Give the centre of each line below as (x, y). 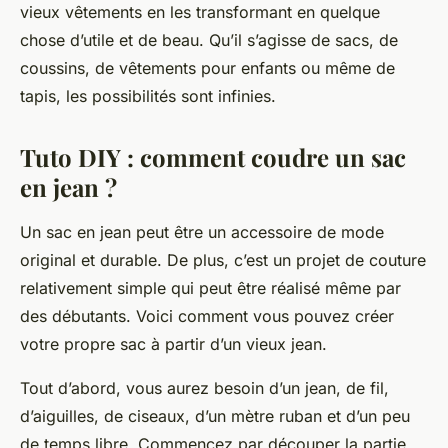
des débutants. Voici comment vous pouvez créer (207, 316)
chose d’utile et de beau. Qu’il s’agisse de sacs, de (209, 40)
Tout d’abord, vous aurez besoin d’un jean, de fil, (204, 388)
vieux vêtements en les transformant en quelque (200, 12)
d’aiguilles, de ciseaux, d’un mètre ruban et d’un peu (215, 416)
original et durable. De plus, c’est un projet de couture (223, 260)
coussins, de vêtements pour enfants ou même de (207, 68)
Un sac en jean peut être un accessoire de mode (202, 232)
